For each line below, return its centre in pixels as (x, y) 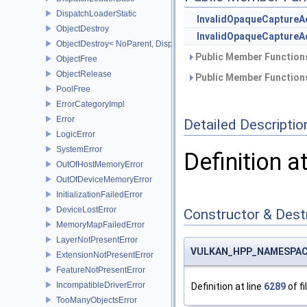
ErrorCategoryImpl (90, 104)
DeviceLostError (86, 209)
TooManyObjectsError (97, 300)
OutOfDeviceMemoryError (104, 179)
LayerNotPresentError (97, 240)
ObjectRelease (84, 74)
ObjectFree (77, 59)
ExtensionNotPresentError (105, 255)
